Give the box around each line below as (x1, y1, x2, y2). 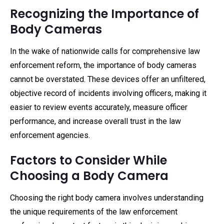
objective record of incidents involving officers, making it (10, 88, 206, 98)
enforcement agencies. (10, 130, 90, 140)
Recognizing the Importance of (10, 5, 199, 22)
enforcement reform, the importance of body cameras (10, 60, 196, 70)
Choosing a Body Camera (10, 167, 168, 184)
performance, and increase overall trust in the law (10, 116, 181, 126)
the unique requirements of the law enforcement (10, 207, 177, 216)
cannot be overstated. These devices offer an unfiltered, (10, 74, 205, 84)
